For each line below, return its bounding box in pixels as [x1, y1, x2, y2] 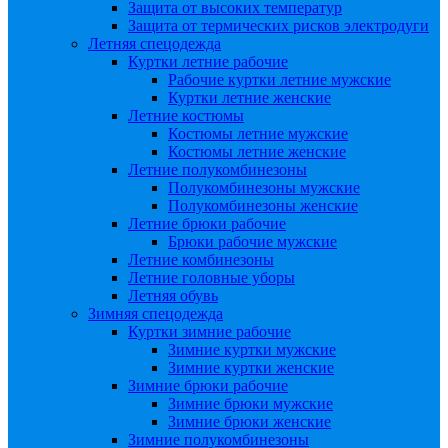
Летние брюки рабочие [128, 215, 286, 232]
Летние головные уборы [128, 269, 295, 286]
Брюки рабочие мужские [168, 233, 337, 250]
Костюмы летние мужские [168, 125, 348, 142]
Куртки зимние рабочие [128, 323, 291, 340]
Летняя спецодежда [88, 35, 221, 52]
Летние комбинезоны [128, 251, 274, 268]
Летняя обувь [128, 287, 218, 304]
